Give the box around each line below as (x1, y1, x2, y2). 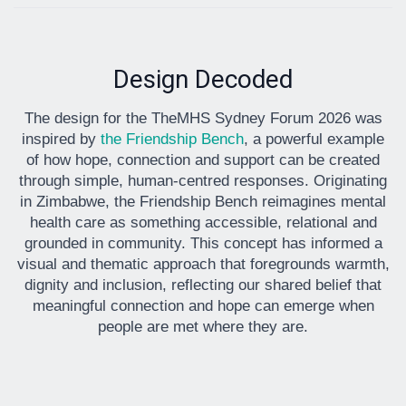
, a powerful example (244, 130, 384, 148)
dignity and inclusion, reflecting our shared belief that (24, 275, 382, 294)
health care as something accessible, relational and (29, 213, 377, 231)
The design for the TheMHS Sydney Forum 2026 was (24, 109, 382, 127)
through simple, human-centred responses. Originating (19, 171, 387, 189)
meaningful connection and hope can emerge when (32, 296, 374, 314)
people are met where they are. (98, 317, 308, 335)
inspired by (22, 130, 101, 148)
